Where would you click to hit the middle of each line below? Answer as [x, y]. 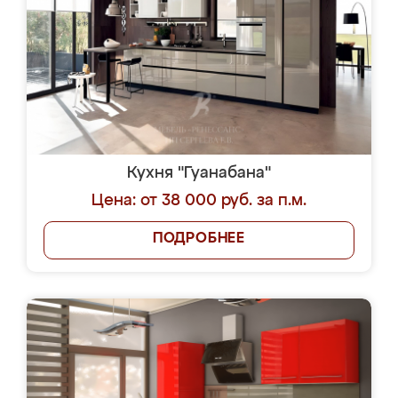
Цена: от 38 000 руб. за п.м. [199, 201]
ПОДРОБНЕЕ [199, 239]
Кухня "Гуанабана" [199, 173]
